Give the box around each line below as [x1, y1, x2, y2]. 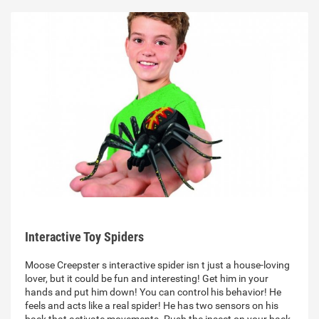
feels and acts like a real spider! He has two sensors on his [25, 300, 278, 312]
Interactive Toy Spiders [25, 229, 144, 245]
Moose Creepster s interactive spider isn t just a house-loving [25, 259, 290, 271]
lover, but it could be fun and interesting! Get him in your [25, 273, 268, 285]
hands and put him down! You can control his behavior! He [25, 286, 281, 298]
